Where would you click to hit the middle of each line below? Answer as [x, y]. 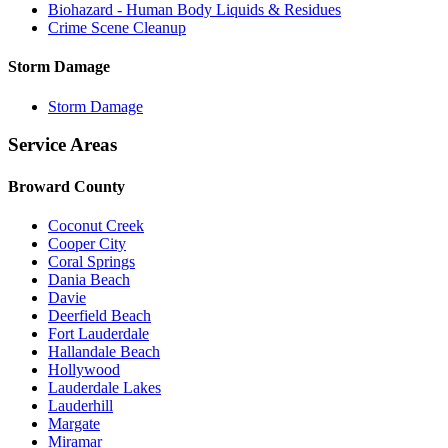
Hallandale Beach [104, 351]
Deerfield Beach [99, 315]
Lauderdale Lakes [104, 387]
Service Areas [62, 145]
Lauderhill [80, 405]
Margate [74, 423]
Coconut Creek [96, 225]
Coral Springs [91, 261]
